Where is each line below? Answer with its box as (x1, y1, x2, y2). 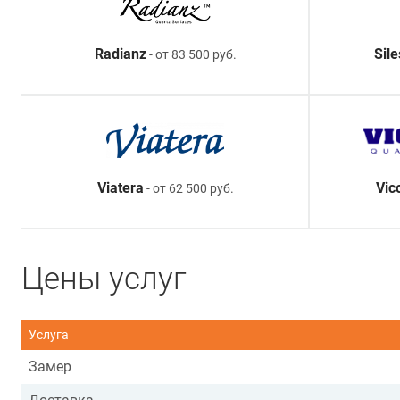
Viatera (96, 179, 144, 197)
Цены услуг (21, 260, 187, 298)
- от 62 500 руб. (143, 181, 234, 196)
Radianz (94, 46, 146, 63)
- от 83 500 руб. (146, 47, 237, 62)
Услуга (29, 328, 69, 343)
